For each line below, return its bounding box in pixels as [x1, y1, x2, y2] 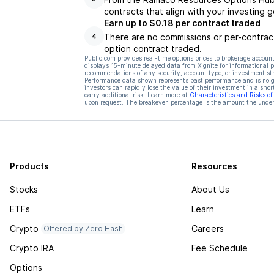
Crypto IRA [10, 243, 54, 253]
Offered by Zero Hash [43, 224, 123, 233]
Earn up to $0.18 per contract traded [103, 18, 261, 28]
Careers [191, 223, 224, 234]
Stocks [10, 184, 38, 194]
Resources [191, 161, 238, 171]
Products [10, 161, 49, 171]
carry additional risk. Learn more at [84, 91, 188, 98]
